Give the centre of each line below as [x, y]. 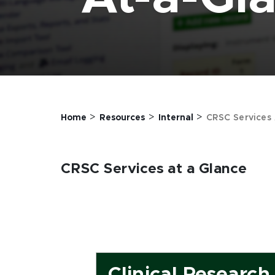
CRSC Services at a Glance [154, 169]
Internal [176, 118]
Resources [122, 118]
